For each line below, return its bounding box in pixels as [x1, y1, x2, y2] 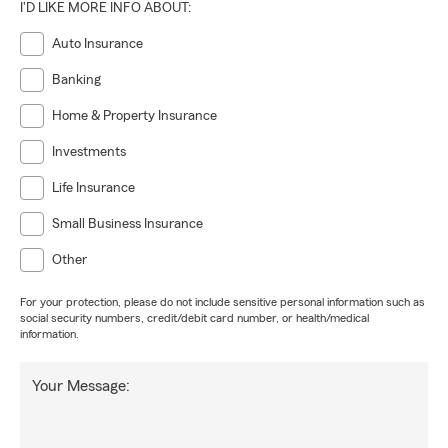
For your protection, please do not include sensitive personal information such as [20, 296, 425, 308]
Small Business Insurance [52, 217, 203, 231]
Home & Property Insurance [52, 109, 217, 123]
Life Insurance [52, 181, 135, 195]
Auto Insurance [52, 37, 143, 51]
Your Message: [32, 378, 130, 394]
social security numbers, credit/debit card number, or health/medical [20, 312, 369, 324]
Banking [52, 73, 101, 87]
